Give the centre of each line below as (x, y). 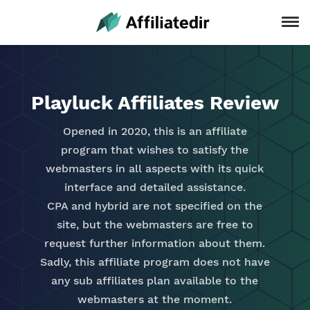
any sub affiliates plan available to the (155, 281)
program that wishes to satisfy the (155, 150)
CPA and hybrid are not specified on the (155, 206)
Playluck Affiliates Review (155, 103)
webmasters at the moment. (155, 299)
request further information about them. (155, 243)
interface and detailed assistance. (155, 187)
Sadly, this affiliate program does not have (155, 262)
